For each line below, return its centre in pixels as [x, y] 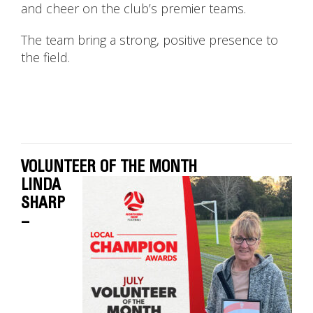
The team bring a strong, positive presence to [150, 40]
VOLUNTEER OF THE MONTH [109, 167]
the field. [45, 58]
